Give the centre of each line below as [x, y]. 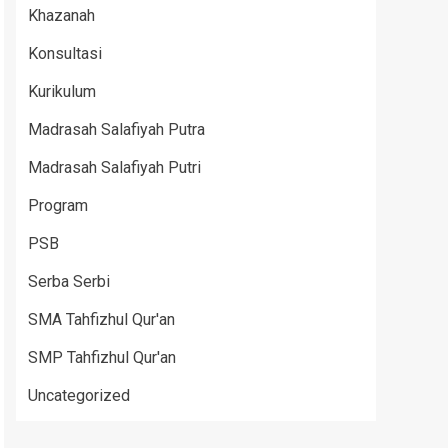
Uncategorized [79, 395]
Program [58, 205]
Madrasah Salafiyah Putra [116, 129]
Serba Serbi [69, 281]
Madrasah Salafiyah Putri [114, 167]
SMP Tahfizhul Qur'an [102, 357]
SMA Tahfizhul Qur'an [101, 319]
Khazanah [61, 15]
